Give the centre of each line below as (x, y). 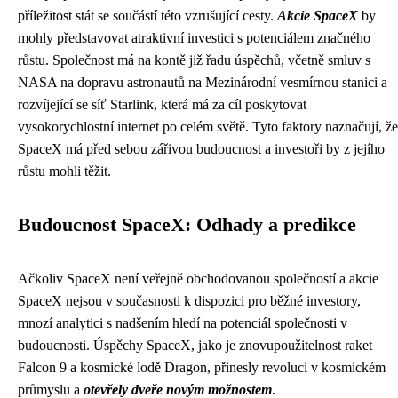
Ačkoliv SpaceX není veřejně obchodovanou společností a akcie (198, 279)
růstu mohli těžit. (64, 171)
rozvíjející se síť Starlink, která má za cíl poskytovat (162, 104)
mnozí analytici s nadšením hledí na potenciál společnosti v (183, 323)
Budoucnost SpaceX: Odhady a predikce (187, 225)
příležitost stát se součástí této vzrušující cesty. (147, 16)
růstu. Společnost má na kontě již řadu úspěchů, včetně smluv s (194, 60)
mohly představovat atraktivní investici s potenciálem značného (194, 38)
